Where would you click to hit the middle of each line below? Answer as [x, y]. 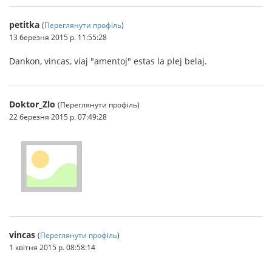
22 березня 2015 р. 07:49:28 [58, 117]
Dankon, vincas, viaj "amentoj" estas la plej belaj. [108, 61]
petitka [24, 25]
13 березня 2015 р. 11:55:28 [58, 37]
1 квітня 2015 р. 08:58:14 [52, 247]
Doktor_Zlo [32, 104]
